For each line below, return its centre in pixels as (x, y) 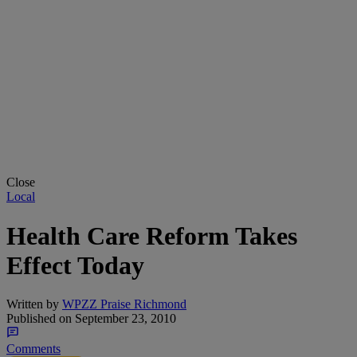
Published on (39, 319)
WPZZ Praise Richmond (124, 304)
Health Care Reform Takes (152, 235)
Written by (33, 304)
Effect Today (75, 265)
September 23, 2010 (124, 319)
